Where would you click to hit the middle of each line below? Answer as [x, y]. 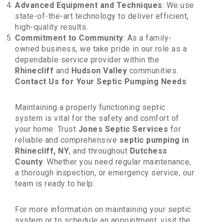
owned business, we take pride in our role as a [101, 49]
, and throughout [99, 151]
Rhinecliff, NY [42, 151]
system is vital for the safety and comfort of [97, 118]
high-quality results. [52, 27]
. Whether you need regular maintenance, [117, 162]
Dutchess [148, 151]
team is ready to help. [55, 184]
